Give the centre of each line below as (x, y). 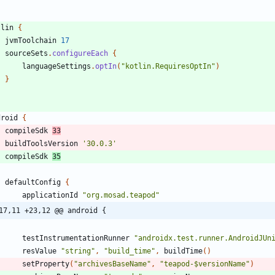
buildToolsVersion (41, 144)
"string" (78, 251)
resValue (39, 251)
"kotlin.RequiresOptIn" (168, 67)
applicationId (50, 196)
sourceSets (26, 54)
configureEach (80, 54)
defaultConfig (33, 183)
